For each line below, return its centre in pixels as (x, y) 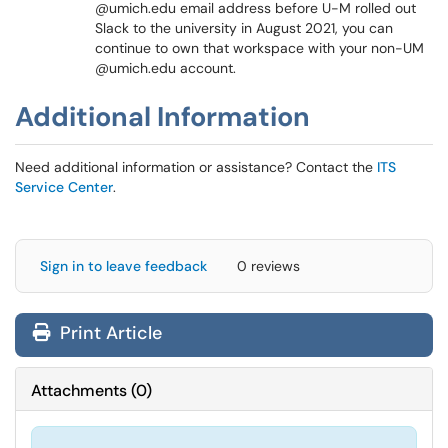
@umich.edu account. (165, 68)
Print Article (108, 333)
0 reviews (268, 266)
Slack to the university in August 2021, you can (244, 28)
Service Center (64, 187)
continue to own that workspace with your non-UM (259, 48)
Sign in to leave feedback (123, 266)
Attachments (79, 390)
